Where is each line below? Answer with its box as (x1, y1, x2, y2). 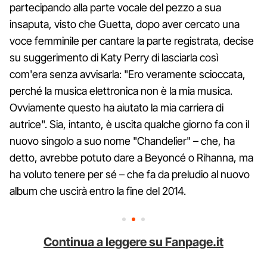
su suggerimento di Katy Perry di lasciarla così (10, 51, 218, 64)
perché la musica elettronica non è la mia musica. (10, 84, 232, 97)
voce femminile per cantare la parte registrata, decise (10, 34, 254, 47)
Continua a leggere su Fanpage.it (44, 234, 223, 249)
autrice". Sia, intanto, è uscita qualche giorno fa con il (10, 117, 249, 131)
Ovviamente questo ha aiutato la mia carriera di (10, 101, 223, 114)
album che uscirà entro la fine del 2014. (10, 184, 186, 197)
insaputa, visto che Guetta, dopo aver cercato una (10, 17, 240, 30)
